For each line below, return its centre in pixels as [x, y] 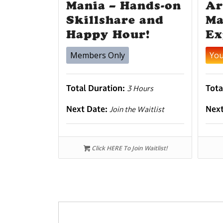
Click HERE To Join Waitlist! [128, 148]
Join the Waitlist [137, 110]
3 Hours [140, 89]
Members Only [98, 56]
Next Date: [88, 109]
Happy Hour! [108, 35]
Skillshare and [115, 20]
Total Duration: [97, 88]
